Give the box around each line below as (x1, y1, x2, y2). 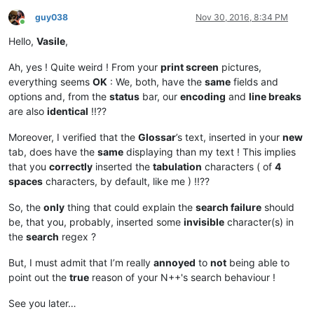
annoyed (153, 256, 196, 268)
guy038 (35, 11, 68, 22)
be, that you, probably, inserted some (8, 215, 184, 228)
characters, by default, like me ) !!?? (43, 175, 210, 187)
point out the (8, 271, 69, 283)
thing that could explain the (64, 200, 196, 213)
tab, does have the (8, 145, 97, 158)
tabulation (153, 160, 202, 172)
